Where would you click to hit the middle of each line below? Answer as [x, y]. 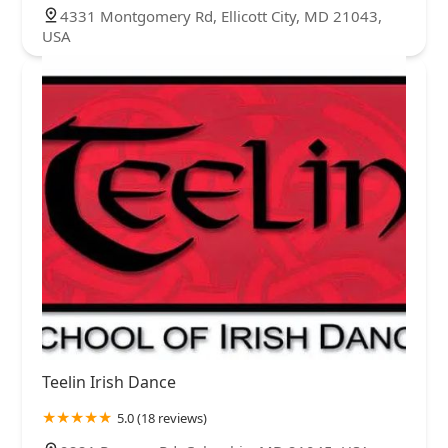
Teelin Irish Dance [109, 381]
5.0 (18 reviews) [162, 417]
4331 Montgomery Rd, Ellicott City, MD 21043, [221, 16]
